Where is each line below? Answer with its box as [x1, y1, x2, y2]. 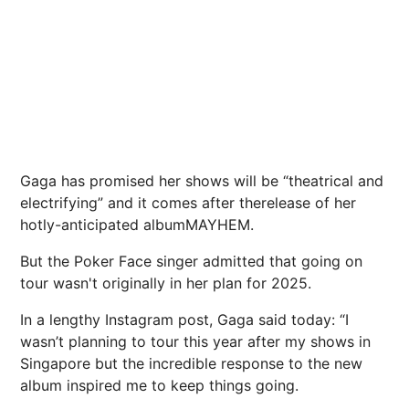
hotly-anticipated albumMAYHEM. [20, 215, 254, 234]
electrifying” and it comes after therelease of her [20, 193, 356, 212]
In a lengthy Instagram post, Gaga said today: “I [20, 309, 349, 329]
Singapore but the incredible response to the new [20, 353, 362, 372]
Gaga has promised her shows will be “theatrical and [20, 171, 383, 190]
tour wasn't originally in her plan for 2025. [20, 273, 311, 292]
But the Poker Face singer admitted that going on [20, 251, 362, 270]
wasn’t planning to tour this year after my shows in [20, 331, 371, 351]
